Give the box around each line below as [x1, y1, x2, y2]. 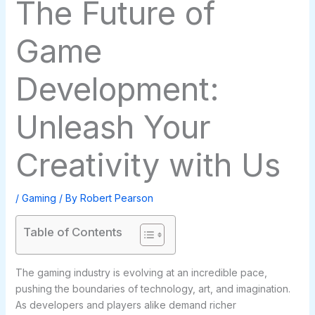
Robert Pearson [79, 192, 153, 205]
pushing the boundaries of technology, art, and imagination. [15, 283, 290, 295]
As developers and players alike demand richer [15, 299, 236, 311]
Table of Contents [22, 225, 122, 240]
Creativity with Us [15, 146, 281, 185]
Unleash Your [15, 108, 211, 147]
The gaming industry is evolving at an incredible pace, [15, 266, 267, 279]
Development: [15, 70, 219, 109]
